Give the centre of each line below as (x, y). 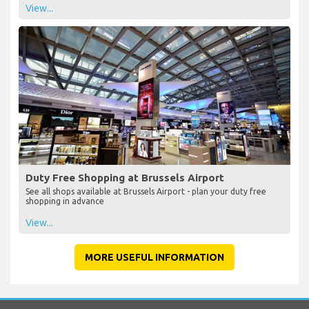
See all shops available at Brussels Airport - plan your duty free (146, 191)
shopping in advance (65, 201)
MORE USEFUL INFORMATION (154, 257)
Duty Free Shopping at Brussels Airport (125, 177)
